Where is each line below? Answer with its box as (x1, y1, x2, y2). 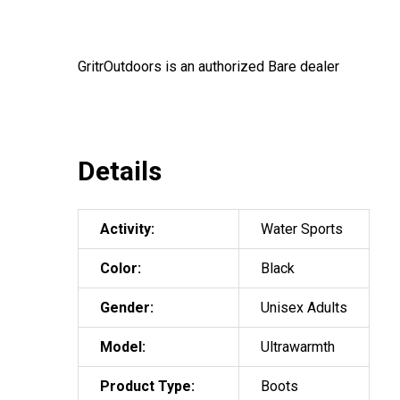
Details (78, 154, 162, 187)
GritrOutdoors (78, 57, 162, 75)
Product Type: (100, 377, 195, 395)
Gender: (100, 298, 154, 316)
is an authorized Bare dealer (162, 57, 339, 75)
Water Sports (261, 220, 343, 237)
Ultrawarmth (261, 337, 335, 355)
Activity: (100, 220, 154, 237)
